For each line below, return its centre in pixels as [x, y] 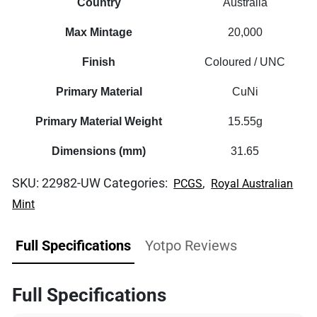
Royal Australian [252, 183]
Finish [99, 62]
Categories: [137, 183]
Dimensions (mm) [99, 151]
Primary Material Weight [99, 121]
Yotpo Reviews [191, 245]
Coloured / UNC [245, 62]
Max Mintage [99, 32]
